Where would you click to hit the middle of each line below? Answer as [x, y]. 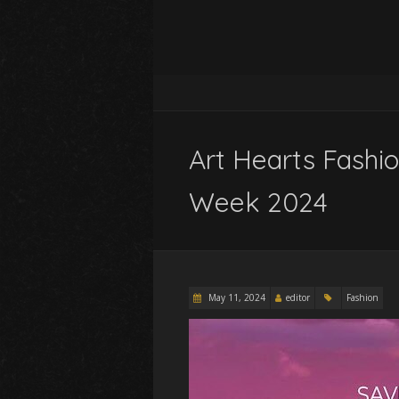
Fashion [362, 297]
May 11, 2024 [236, 297]
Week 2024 [258, 202]
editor [298, 297]
